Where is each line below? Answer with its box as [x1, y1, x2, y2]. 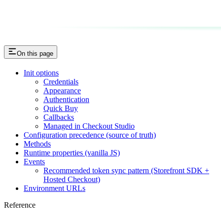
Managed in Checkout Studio [43, 122, 135, 131]
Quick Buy [43, 104, 78, 113]
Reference [4, 201, 36, 210]
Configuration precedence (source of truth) [24, 131, 156, 140]
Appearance [43, 86, 81, 95]
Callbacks [43, 113, 74, 122]
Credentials [43, 77, 78, 86]
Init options [24, 69, 59, 77]
